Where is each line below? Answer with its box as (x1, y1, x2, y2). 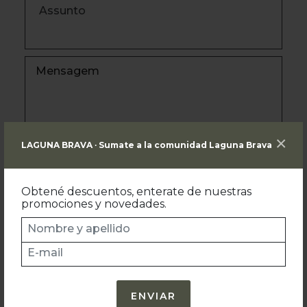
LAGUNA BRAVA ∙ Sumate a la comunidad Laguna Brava (21, 140, 272, 151)
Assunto (38, 3, 86, 17)
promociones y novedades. (21, 197, 167, 211)
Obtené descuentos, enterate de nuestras (21, 185, 251, 199)
